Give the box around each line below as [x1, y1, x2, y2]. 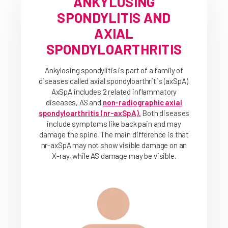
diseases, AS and [46, 98, 102, 107]
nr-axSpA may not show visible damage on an [41, 140, 187, 150]
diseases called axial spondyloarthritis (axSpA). [38, 76, 190, 85]
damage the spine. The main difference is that [39, 130, 189, 139]
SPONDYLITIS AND [57, 9, 171, 25]
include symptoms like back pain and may [47, 119, 181, 128]
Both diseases [142, 108, 190, 118]
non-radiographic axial [102, 98, 182, 107]
